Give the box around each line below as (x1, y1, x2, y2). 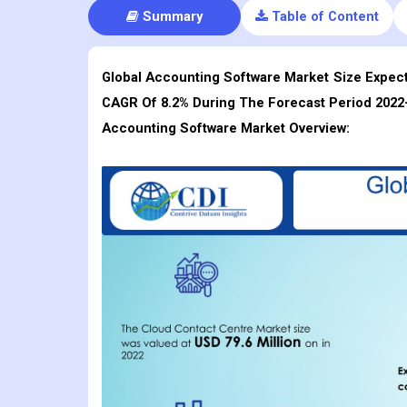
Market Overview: (237, 120, 350, 137)
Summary (142, 8, 203, 25)
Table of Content (271, 8, 379, 25)
